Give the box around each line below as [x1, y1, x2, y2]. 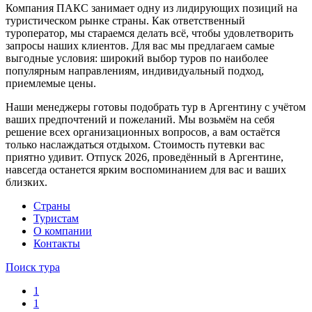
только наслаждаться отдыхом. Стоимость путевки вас [6, 138, 265, 150]
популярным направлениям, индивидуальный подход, [6, 64, 264, 77]
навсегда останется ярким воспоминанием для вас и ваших [6, 163, 286, 175]
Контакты [33, 237, 80, 249]
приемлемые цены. [6, 77, 96, 89]
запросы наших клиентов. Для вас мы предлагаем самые [6, 39, 274, 52]
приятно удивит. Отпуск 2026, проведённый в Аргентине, [6, 150, 283, 163]
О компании [33, 224, 92, 237]
